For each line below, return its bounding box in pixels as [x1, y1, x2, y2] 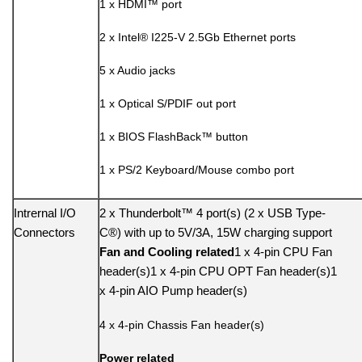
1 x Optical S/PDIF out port [99, 96, 236, 110]
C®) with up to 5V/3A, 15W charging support [99, 225, 332, 240]
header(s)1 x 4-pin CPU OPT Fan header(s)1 [99, 264, 337, 279]
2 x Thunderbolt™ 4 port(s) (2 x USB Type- [99, 206, 326, 221]
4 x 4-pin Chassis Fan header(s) [99, 318, 264, 332]
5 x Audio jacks [99, 64, 175, 78]
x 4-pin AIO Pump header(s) [99, 284, 247, 298]
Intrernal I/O [14, 206, 76, 221]
